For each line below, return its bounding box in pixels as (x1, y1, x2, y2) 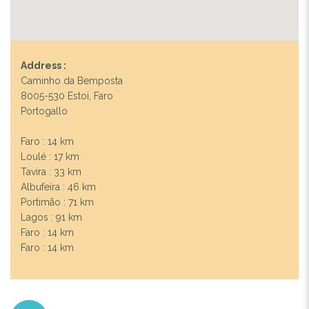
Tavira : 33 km (21, 166, 81, 177)
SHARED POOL (120, 114, 189, 126)
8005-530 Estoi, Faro (21, 90, 113, 101)
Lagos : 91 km (21, 211, 82, 223)
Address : (21, 59, 66, 71)
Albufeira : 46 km (21, 181, 96, 192)
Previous (26, 66, 88, 84)
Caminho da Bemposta (21, 74, 123, 86)
